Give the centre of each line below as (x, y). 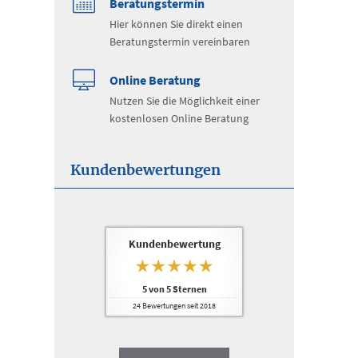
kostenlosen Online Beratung (179, 118)
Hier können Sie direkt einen (176, 24)
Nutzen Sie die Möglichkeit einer (185, 101)
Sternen (189, 289)
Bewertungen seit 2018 (178, 306)
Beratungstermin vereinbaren (180, 42)
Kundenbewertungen (145, 170)
